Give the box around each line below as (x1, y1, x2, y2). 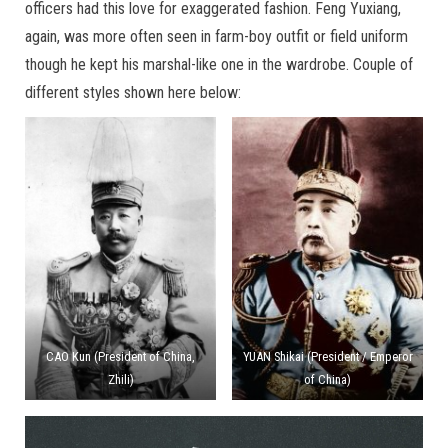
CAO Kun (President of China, (46, 349, 195, 364)
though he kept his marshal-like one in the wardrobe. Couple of (25, 55, 413, 74)
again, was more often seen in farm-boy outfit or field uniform (25, 27, 408, 46)
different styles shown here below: (25, 83, 241, 102)
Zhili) (107, 372, 134, 387)
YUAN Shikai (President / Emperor (242, 349, 413, 364)
